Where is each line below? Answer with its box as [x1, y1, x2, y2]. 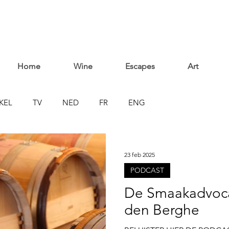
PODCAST [130, 166, 164, 175]
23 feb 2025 [124, 150, 155, 158]
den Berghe [124, 201, 199, 218]
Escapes [125, 61, 155, 71]
